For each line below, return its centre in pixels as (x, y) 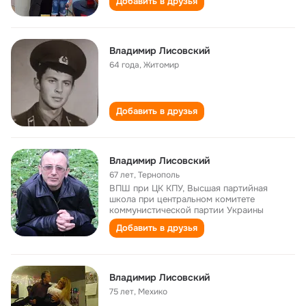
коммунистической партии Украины (186, 210)
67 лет (122, 175)
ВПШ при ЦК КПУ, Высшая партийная (189, 188)
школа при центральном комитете (182, 199)
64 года (124, 65)
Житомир (161, 65)
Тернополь (159, 175)
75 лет (122, 292)
